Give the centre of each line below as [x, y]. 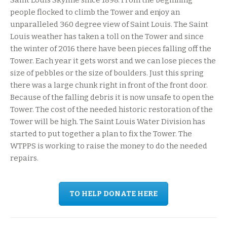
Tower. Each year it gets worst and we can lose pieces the [113, 61]
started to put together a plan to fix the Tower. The [101, 134]
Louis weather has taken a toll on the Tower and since [107, 37]
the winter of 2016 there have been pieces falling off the [111, 49]
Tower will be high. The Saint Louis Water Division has [108, 122]
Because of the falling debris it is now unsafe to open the [112, 98]
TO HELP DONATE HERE [113, 194]
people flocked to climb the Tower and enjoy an [95, 12]
